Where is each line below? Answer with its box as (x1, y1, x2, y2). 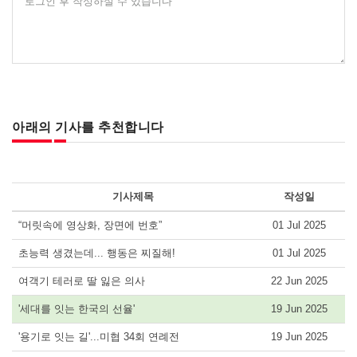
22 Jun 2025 (271, 274, 328, 287)
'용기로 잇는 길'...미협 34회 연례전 (18, 330, 179, 343)
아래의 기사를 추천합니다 (12, 120, 164, 134)
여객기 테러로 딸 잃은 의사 (18, 274, 145, 287)
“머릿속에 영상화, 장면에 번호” (18, 218, 162, 231)
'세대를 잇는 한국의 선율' (18, 302, 135, 315)
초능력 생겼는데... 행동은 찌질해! (18, 246, 175, 259)
